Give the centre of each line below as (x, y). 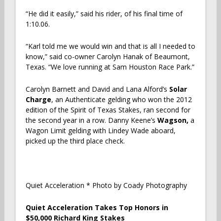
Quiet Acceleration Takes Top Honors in (97, 207)
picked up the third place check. (75, 141)
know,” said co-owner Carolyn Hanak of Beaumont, (108, 56)
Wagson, (173, 120)
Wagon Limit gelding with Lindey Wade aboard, (100, 130)
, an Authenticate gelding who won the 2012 (121, 99)
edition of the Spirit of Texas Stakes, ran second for (108, 110)
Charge (38, 99)
